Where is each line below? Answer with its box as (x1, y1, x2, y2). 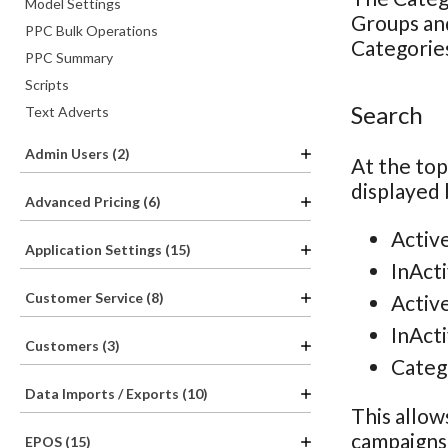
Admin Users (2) (25, 145, 130, 162)
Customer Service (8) (25, 289, 164, 306)
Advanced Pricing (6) (25, 193, 161, 210)
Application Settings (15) (25, 241, 191, 258)
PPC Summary (25, 49, 113, 66)
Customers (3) (25, 337, 120, 354)
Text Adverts (25, 103, 109, 120)
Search (351, 100, 423, 129)
